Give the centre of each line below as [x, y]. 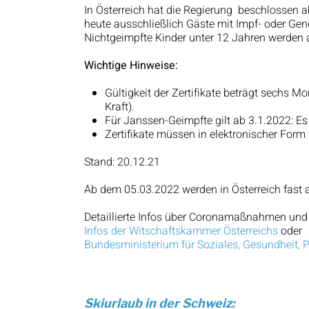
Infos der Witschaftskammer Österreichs [181, 231]
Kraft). [120, 107]
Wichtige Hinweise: [131, 66]
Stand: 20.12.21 [122, 162]
